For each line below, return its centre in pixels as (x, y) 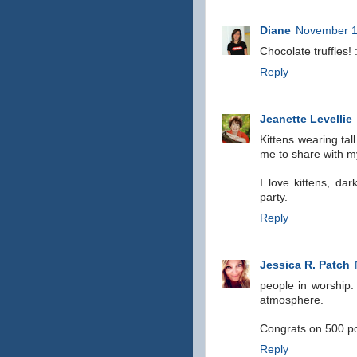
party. (274, 197)
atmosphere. (292, 300)
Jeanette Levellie (306, 119)
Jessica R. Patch (305, 265)
